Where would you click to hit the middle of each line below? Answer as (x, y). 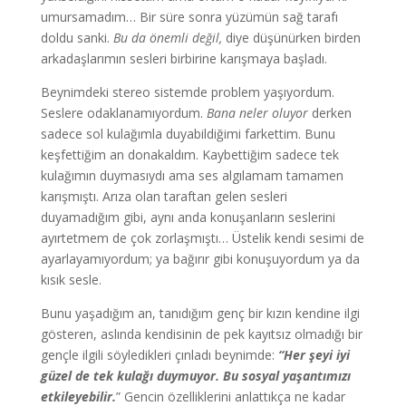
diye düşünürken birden (293, 38)
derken (329, 113)
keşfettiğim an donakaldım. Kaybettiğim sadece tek (189, 155)
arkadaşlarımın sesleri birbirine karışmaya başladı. (184, 58)
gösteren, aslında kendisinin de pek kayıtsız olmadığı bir (201, 334)
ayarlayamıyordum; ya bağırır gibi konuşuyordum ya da (200, 259)
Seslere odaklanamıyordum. (123, 113)
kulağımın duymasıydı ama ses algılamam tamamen (192, 175)
